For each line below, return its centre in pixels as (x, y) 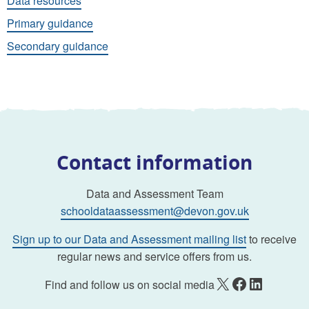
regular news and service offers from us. (154, 256)
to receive (271, 239)
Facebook (235, 283)
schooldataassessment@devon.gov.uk (154, 210)
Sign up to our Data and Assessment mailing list (129, 239)
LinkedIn (251, 283)
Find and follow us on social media (130, 284)
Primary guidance (50, 23)
